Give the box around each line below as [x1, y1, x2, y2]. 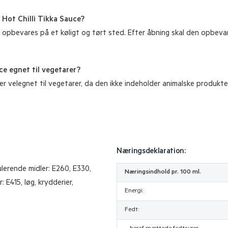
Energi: [125, 187, 144, 195]
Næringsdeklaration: [117, 147, 186, 156]
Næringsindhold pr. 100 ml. [125, 168, 201, 176]
